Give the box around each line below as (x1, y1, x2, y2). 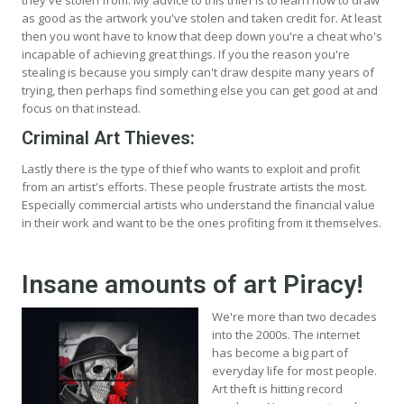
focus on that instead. (22, 99, 141, 116)
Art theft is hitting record (212, 380, 343, 397)
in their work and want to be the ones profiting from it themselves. (22, 214, 381, 231)
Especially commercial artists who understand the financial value (22, 196, 375, 213)
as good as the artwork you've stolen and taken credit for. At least (22, 9, 381, 26)
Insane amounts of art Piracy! (22, 269, 363, 299)
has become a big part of (212, 344, 348, 361)
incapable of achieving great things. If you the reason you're (22, 45, 350, 62)
